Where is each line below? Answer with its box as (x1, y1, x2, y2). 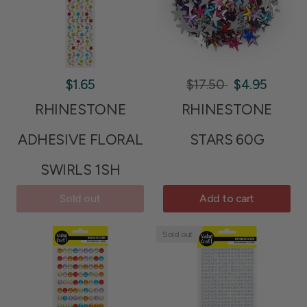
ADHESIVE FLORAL (17, 130, 143, 148)
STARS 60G (189, 130, 265, 148)
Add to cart (199, 192, 254, 206)
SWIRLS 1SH (40, 160, 121, 178)
